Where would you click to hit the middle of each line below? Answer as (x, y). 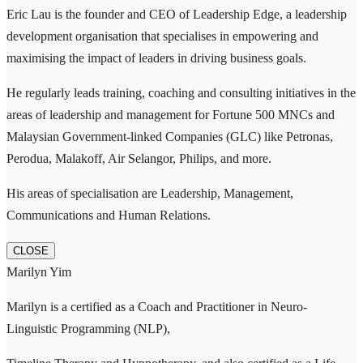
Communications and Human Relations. (109, 215)
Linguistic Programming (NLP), (88, 328)
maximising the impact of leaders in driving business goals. (156, 58)
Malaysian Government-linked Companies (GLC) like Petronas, (170, 136)
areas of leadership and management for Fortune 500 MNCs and (171, 114)
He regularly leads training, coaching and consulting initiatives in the (181, 92)
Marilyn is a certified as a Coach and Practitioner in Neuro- (157, 306)
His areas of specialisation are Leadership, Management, (150, 193)
